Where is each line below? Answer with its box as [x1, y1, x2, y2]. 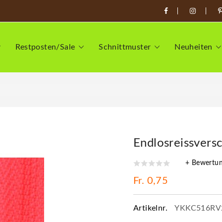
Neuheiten [174, 43, 213, 51]
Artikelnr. [133, 204, 170, 212]
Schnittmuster [99, 43, 151, 51]
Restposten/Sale [15, 43, 75, 51]
